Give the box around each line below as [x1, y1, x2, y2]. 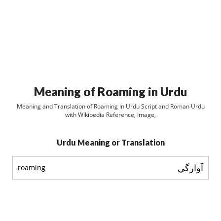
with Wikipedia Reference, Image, [65, 110, 156, 119]
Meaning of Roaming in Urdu [34, 84, 187, 99]
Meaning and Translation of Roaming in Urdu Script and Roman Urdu [16, 102, 205, 110]
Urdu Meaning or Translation [56, 138, 165, 147]
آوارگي [178, 162, 203, 174]
